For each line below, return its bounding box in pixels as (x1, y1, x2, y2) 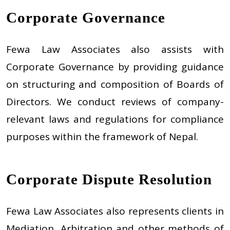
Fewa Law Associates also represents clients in (6, 204, 224, 218)
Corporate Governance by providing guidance (6, 60, 224, 74)
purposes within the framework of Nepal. (6, 130, 198, 144)
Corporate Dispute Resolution (6, 170, 212, 187)
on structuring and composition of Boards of (6, 78, 224, 91)
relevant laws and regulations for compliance (6, 112, 224, 126)
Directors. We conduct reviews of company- (6, 95, 224, 109)
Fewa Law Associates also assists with (6, 43, 224, 56)
